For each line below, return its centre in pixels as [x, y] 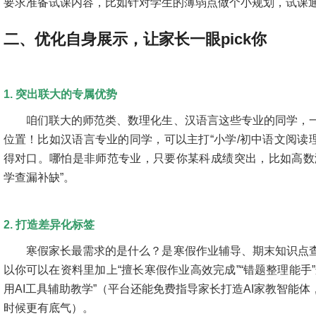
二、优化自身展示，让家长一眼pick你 [135, 39]
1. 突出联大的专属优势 [60, 94]
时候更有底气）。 [48, 308]
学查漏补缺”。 [39, 177]
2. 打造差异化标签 [49, 225]
